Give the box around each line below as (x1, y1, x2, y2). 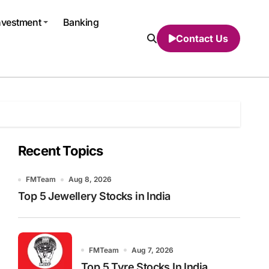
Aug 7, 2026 (131, 245, 174, 255)
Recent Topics (18, 143, 103, 159)
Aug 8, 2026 (68, 175, 112, 184)
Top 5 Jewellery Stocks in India (18, 190, 171, 202)
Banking (62, 16, 99, 28)
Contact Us (176, 32, 228, 44)
